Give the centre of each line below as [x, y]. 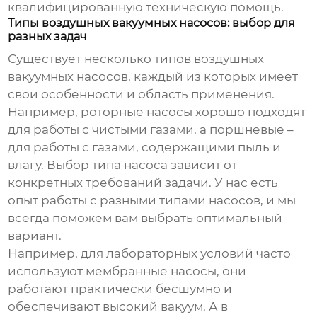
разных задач [48, 37]
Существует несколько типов [101, 59]
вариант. [35, 236]
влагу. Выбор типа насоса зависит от [123, 165]
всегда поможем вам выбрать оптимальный [145, 218]
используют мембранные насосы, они [127, 271]
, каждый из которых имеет [213, 77]
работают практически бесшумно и [120, 289]
